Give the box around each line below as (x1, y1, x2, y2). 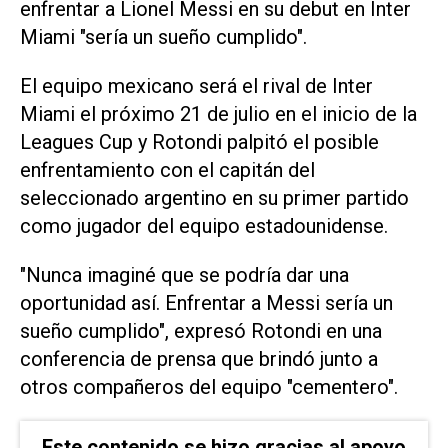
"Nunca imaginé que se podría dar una (20, 262, 349, 287)
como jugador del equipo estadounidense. (20, 213, 388, 238)
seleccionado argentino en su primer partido (20, 185, 409, 210)
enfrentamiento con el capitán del (20, 157, 315, 182)
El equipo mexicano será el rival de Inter (20, 73, 373, 98)
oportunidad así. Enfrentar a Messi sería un (20, 290, 393, 315)
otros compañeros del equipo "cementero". (20, 374, 398, 399)
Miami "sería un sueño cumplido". (20, 25, 307, 49)
